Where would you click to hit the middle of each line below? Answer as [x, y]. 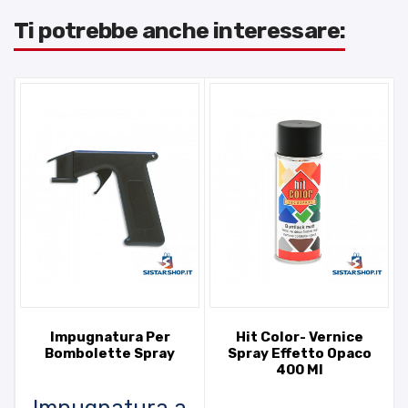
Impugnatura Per [110, 337]
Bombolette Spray [110, 353]
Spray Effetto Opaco [299, 353]
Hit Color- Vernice [299, 337]
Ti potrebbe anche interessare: [180, 31]
